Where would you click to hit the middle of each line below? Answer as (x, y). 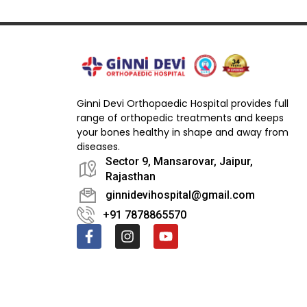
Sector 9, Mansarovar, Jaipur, (179, 161)
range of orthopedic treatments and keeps (180, 118)
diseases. (98, 146)
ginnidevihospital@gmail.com (180, 195)
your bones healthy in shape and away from (183, 132)
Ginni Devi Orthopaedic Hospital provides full (183, 103)
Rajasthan (131, 176)
